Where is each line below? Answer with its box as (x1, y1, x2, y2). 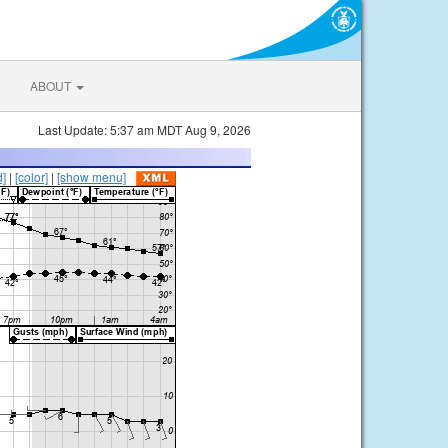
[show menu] (57, 168, 126, 185)
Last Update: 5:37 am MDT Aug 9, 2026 (38, 121, 251, 138)
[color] (15, 168, 48, 185)
